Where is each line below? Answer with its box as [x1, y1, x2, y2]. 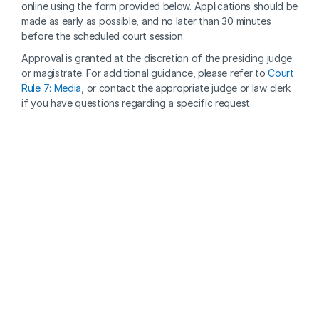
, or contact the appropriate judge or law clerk [81, 82, 291, 94]
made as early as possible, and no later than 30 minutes [21, 15, 271, 27]
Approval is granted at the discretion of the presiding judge [21, 52, 293, 64]
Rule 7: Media [21, 82, 82, 94]
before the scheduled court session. [21, 30, 188, 42]
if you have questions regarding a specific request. [21, 97, 252, 109]
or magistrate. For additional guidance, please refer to [21, 67, 268, 79]
